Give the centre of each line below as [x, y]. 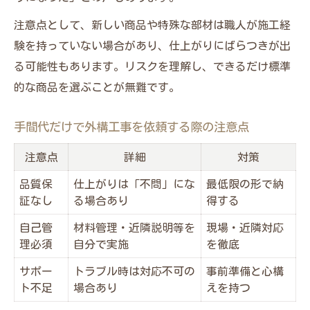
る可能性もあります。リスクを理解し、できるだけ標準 [152, 66]
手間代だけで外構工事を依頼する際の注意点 [131, 127]
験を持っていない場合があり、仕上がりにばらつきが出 [152, 45]
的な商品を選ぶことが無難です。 [97, 87]
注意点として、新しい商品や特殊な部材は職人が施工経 [152, 25]
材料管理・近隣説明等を [134, 227]
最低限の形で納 [245, 184]
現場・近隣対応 [245, 227]
